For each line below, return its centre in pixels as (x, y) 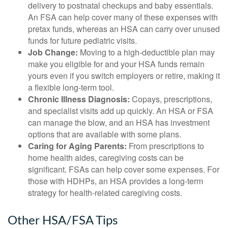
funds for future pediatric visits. (82, 40)
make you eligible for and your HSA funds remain (116, 64)
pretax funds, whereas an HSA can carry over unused (124, 28)
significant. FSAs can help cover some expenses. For (124, 169)
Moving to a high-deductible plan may (146, 52)
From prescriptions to (165, 146)
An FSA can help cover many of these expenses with (123, 17)
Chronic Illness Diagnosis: (79, 99)
